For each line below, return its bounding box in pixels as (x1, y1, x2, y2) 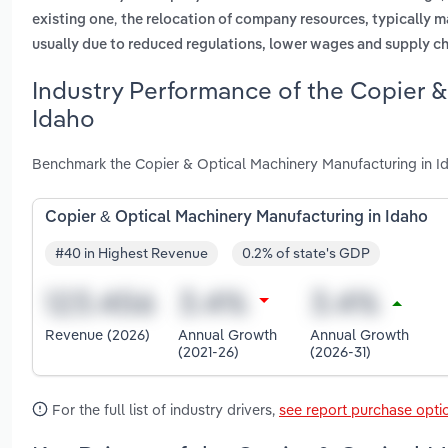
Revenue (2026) (45, 325, 150, 345)
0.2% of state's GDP (242, 244, 370, 263)
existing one (32, 13, 114, 28)
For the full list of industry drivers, (48, 399, 279, 419)
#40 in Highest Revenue (55, 244, 208, 263)
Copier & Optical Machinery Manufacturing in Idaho (45, 209, 428, 226)
